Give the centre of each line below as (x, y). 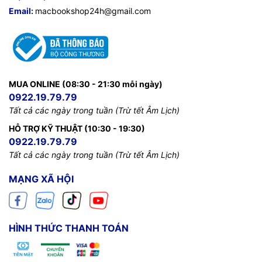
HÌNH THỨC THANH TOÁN (69, 228)
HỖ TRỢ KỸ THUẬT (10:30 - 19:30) (77, 128)
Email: (22, 11)
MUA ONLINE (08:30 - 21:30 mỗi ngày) (86, 84)
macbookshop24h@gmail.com (93, 11)
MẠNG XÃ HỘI (41, 179)
